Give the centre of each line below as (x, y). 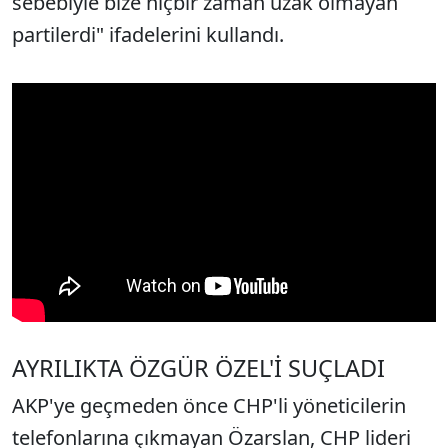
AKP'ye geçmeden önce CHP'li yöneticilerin (209, 405)
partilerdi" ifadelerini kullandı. (148, 34)
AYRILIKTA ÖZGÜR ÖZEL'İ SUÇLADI (198, 367)
